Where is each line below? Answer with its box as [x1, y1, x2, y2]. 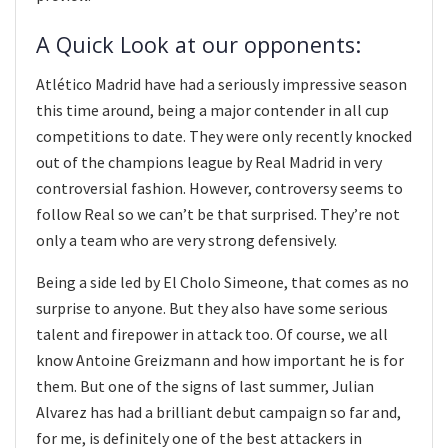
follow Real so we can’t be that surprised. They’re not [36, 203, 400, 224]
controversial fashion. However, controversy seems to [36, 177, 403, 198]
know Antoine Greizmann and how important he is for [36, 349, 404, 370]
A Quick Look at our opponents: [36, 29, 361, 59]
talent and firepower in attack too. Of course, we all [36, 323, 388, 344]
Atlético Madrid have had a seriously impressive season [36, 73, 407, 94]
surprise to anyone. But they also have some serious [36, 297, 388, 318]
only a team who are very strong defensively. [36, 229, 337, 250]
